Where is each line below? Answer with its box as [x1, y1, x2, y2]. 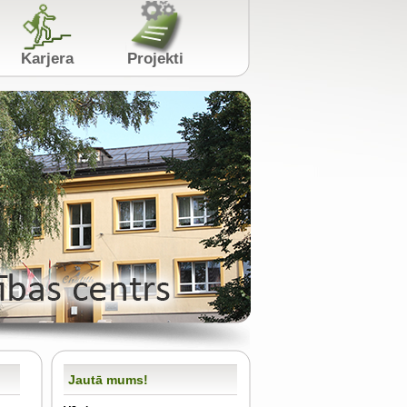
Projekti [165, 51, 225, 70]
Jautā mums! [68, 372, 148, 387]
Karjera [55, 51, 111, 70]
